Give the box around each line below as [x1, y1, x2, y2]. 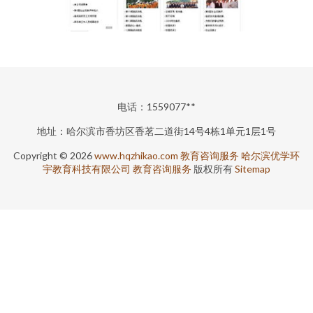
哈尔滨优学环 [241, 150, 300, 161]
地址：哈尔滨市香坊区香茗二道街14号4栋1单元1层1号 [37, 125, 276, 137]
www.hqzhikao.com [94, 150, 178, 161]
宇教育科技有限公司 [43, 163, 131, 175]
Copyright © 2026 [13, 150, 94, 161]
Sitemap [235, 163, 270, 175]
